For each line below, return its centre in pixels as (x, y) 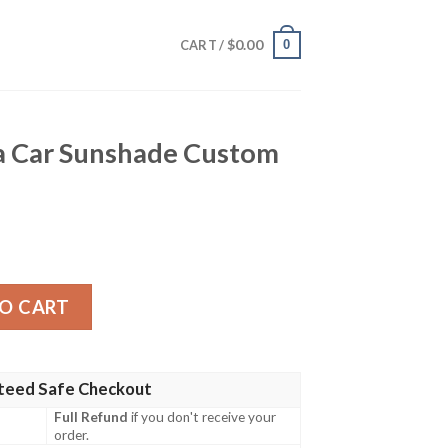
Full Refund (91, 417)
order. (72, 435)
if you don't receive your (202, 417)
